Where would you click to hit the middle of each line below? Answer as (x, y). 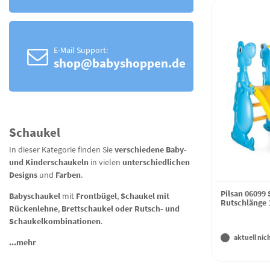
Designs (24, 175)
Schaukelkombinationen (55, 221)
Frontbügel (96, 196)
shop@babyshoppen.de (119, 63)
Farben (68, 175)
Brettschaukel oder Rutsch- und (121, 209)
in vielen (105, 162)
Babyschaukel (36, 196)
